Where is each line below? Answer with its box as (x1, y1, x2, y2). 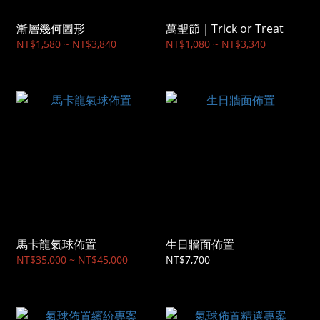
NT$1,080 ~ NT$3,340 (166, 37, 266, 51)
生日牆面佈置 (166, 236, 234, 253)
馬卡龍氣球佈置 (16, 236, 96, 253)
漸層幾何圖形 (16, 21, 85, 37)
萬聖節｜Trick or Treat (166, 21, 284, 37)
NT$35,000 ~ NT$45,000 (16, 253, 128, 267)
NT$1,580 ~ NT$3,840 (16, 37, 116, 51)
